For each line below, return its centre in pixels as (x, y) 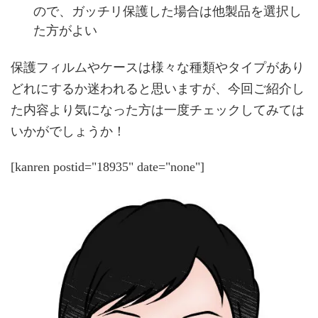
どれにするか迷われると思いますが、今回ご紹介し (158, 88)
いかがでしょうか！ (68, 131)
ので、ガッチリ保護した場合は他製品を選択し (168, 11)
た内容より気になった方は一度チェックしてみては (158, 110)
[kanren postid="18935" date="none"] (108, 166)
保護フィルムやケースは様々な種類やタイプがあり (158, 67)
